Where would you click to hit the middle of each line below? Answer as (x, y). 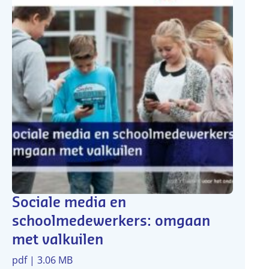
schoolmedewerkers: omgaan (111, 222)
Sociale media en (69, 203)
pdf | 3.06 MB (42, 260)
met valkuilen (58, 240)
